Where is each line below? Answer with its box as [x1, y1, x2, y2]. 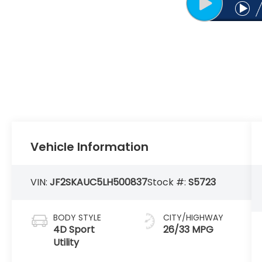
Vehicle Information [30, 139, 149, 156]
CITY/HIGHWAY [163, 212, 223, 224]
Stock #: [147, 175, 189, 189]
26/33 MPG [163, 223, 213, 237]
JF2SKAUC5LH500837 [50, 175, 148, 189]
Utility [53, 236, 80, 250]
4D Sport [53, 223, 95, 237]
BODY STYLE [53, 212, 102, 224]
